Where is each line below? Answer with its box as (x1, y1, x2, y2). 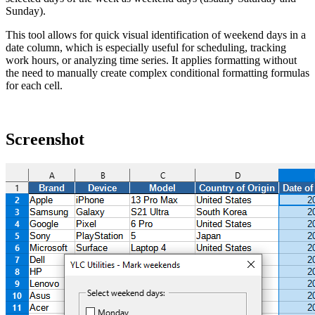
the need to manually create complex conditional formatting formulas (6, 66, 309, 79)
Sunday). (6, 4, 46, 17)
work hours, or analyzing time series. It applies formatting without (6, 53, 297, 66)
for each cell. (6, 79, 63, 91)
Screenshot (6, 129, 84, 148)
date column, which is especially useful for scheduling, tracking (6, 41, 286, 53)
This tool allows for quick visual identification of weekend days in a (6, 28, 306, 41)
